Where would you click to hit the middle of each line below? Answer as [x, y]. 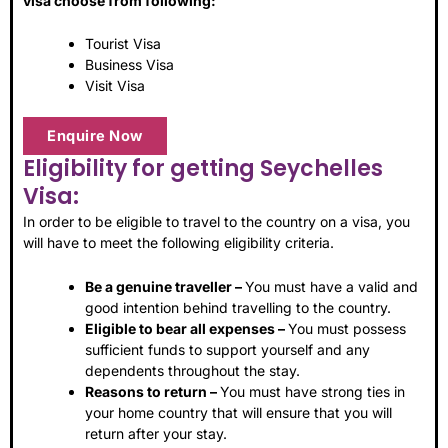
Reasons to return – [152, 391]
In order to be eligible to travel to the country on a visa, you [216, 222]
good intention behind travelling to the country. [238, 307]
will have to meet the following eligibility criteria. [178, 243]
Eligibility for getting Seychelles [203, 169]
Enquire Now [95, 136]
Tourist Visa [123, 44]
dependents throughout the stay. [192, 370]
